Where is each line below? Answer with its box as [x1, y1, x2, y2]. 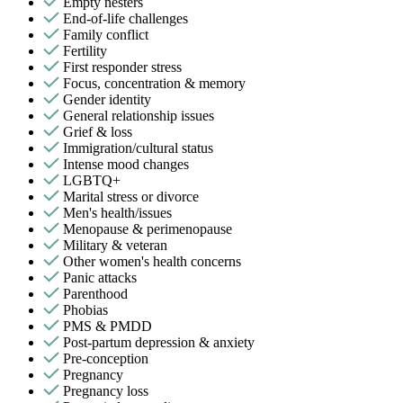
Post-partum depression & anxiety [63, 334, 255, 350]
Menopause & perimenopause [63, 220, 232, 237]
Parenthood [63, 285, 128, 301]
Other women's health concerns [63, 253, 241, 269]
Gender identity [63, 91, 151, 107]
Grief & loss [63, 123, 132, 139]
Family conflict [63, 26, 148, 42]
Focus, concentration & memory [63, 75, 246, 91]
